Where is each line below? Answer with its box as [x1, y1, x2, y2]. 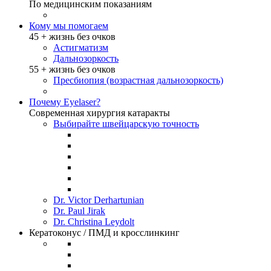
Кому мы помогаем [29, 21, 108, 31]
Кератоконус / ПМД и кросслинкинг [29, 227, 180, 238]
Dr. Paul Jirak [53, 206, 105, 216]
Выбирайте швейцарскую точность [53, 119, 199, 129]
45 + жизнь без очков [29, 31, 116, 42]
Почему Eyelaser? [29, 97, 100, 107]
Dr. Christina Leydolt [53, 217, 134, 227]
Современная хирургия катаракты [29, 108, 170, 118]
